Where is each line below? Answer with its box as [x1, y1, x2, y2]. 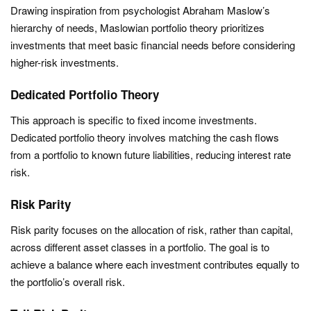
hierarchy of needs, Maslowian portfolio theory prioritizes [10, 20, 264, 35]
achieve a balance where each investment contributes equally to [10, 257, 299, 271]
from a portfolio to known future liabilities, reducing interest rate [10, 147, 291, 162]
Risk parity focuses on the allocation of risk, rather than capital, [10, 222, 293, 237]
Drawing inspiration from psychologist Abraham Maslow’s [10, 3, 270, 17]
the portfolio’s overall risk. [10, 274, 125, 289]
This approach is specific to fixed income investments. [10, 112, 257, 127]
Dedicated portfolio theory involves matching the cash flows [10, 130, 279, 144]
